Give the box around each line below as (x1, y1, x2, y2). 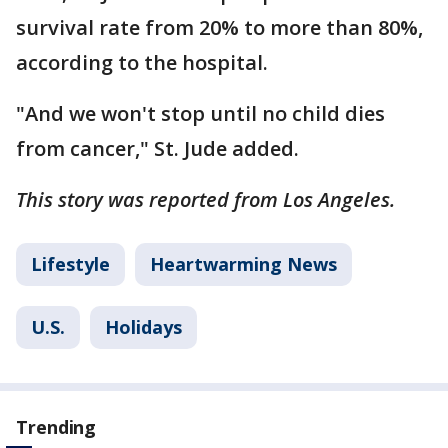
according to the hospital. (16, 48, 273, 76)
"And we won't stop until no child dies (16, 99, 385, 127)
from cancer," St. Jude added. (16, 134, 299, 162)
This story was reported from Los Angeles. (16, 185, 395, 213)
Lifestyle (31, 251, 110, 276)
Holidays (105, 314, 182, 339)
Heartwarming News (150, 251, 337, 276)
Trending (16, 414, 97, 439)
